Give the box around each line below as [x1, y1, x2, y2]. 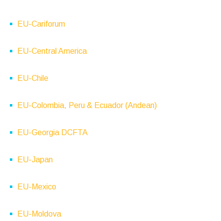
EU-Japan [17, 155, 53, 164]
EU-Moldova [17, 210, 61, 218]
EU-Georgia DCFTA [17, 128, 88, 137]
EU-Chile [17, 74, 48, 82]
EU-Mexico [17, 183, 56, 191]
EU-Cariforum [17, 20, 65, 28]
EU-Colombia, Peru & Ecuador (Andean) [17, 101, 157, 110]
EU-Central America [17, 47, 87, 55]
